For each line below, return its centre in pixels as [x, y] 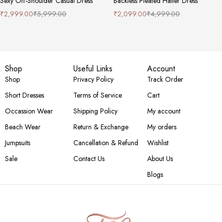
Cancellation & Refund [106, 142]
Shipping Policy [95, 111]
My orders [162, 127]
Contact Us [89, 158]
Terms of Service [97, 95]
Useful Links [93, 68]
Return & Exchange [101, 127]
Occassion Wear [29, 111]
